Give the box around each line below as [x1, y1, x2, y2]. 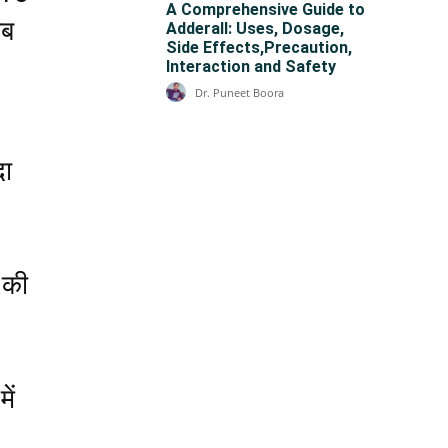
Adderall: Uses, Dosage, [166, 19, 344, 38]
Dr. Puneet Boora [195, 85, 284, 101]
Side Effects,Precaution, [166, 38, 352, 57]
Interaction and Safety [166, 57, 336, 76]
